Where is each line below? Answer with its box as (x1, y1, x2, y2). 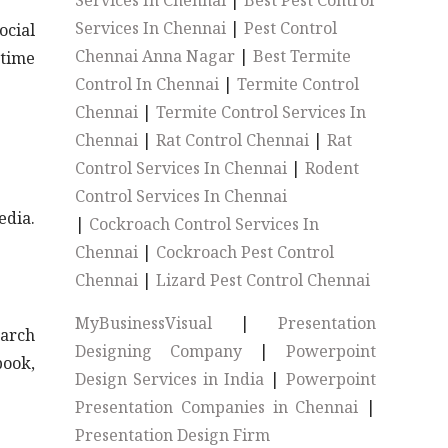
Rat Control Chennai (156, 129, 310, 151)
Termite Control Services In (156, 101, 367, 123)
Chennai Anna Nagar (75, 45, 236, 67)
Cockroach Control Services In (89, 213, 320, 235)
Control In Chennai (75, 73, 220, 95)
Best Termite (253, 45, 352, 67)
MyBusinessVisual (75, 312, 213, 334)
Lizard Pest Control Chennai (156, 269, 371, 291)
